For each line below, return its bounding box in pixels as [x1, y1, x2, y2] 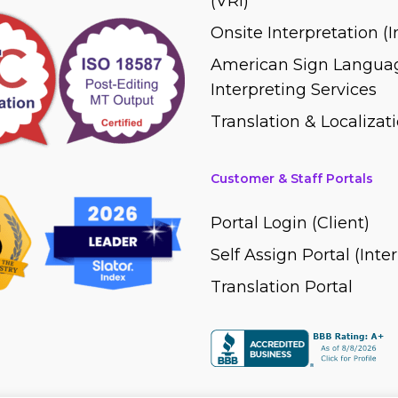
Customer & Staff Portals [210, 171, 373, 187]
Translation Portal [210, 277, 353, 297]
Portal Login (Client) [210, 213, 370, 233]
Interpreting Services [210, 80, 377, 99]
